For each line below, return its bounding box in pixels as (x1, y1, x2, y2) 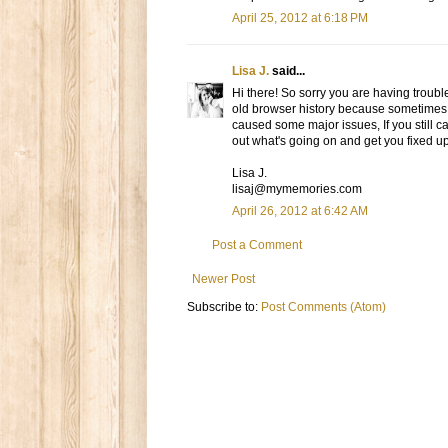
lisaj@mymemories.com (232, 182, 362, 197)
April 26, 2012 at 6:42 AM (232, 204, 368, 219)
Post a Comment (212, 238, 302, 253)
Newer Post (192, 272, 255, 287)
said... (269, 64, 305, 79)
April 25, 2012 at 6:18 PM (232, 11, 368, 26)
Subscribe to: (187, 300, 261, 315)
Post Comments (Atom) (261, 300, 386, 315)
